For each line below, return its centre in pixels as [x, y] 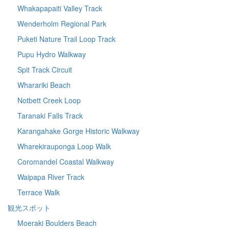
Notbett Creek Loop [49, 100]
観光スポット [29, 208]
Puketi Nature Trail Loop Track [66, 39]
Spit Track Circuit [45, 70]
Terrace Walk [39, 192]
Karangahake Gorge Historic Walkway [78, 131]
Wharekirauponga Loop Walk [64, 146]
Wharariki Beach [44, 85]
